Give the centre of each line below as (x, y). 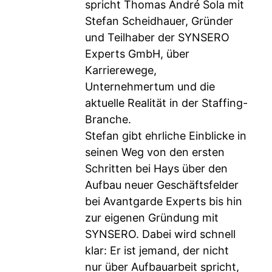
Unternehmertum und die (150, 87)
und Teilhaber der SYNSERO (157, 37)
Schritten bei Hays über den (156, 168)
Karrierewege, (121, 70)
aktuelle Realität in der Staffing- (166, 103)
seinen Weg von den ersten (155, 152)
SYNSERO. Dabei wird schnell (160, 234)
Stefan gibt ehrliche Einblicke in (166, 136)
